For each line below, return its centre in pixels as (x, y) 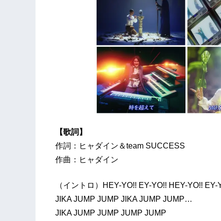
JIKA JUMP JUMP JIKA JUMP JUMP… (124, 199)
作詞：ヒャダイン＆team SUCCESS (120, 146)
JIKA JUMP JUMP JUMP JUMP (111, 213)
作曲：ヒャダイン (87, 159)
